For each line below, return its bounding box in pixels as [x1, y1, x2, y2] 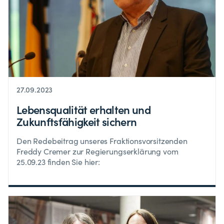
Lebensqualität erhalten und [16, 101, 151, 117]
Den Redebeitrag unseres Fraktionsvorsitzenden [16, 135, 187, 146]
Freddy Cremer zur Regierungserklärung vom [16, 146, 178, 157]
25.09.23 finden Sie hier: [16, 156, 100, 167]
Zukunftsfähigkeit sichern [16, 113, 137, 129]
